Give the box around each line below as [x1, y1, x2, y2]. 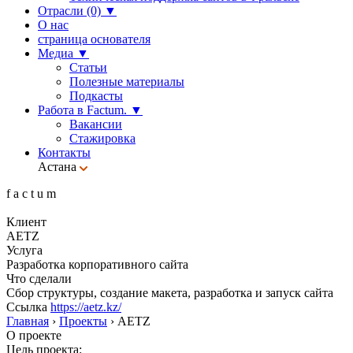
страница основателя [38, 32, 150, 46]
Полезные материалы [69, 74, 184, 88]
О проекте [6, 328, 61, 342]
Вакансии [69, 117, 122, 131]
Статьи [69, 60, 107, 74]
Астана [38, 159, 76, 173]
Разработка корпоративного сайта [6, 257, 188, 271]
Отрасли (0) [38, 3, 104, 17]
